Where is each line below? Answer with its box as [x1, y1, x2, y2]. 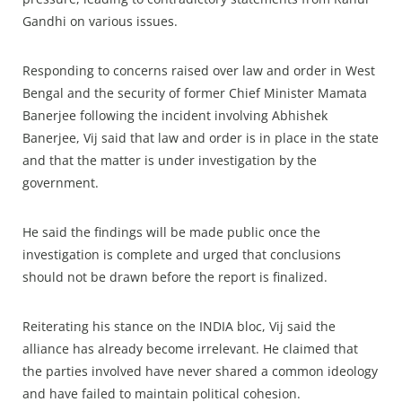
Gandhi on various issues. [22, 13, 178, 31]
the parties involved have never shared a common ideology [22, 363, 378, 380]
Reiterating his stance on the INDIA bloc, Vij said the [22, 318, 336, 336]
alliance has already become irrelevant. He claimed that [22, 340, 358, 358]
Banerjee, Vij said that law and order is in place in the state [22, 129, 379, 147]
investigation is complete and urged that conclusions [22, 246, 341, 264]
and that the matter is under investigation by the [22, 152, 317, 170]
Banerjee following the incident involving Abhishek [22, 107, 328, 125]
